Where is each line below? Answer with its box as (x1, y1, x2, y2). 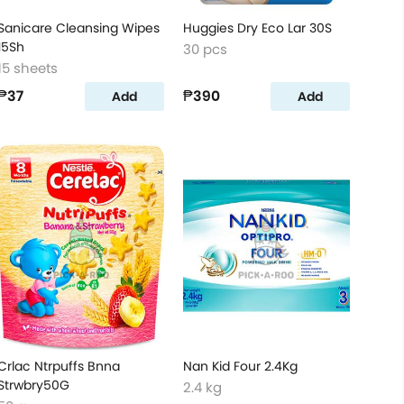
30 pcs (182, 40, 227, 59)
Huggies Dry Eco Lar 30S (182, 19, 332, 37)
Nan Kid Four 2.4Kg (182, 357, 298, 375)
